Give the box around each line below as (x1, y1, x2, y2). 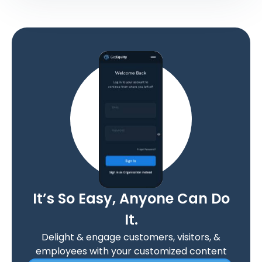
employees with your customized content (35, 244, 227, 258)
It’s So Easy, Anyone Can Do (32, 189, 230, 209)
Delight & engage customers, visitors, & (42, 230, 220, 244)
